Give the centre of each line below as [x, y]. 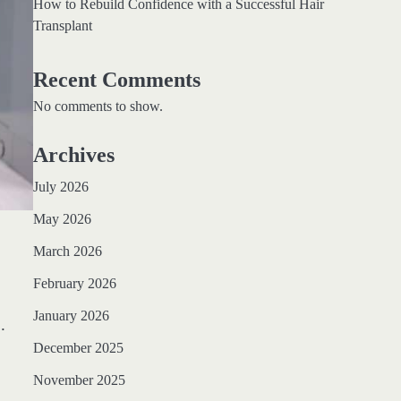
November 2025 [79, 380]
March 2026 [67, 252]
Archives [73, 155]
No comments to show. [98, 106]
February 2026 [74, 284]
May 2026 [62, 219]
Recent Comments [116, 80]
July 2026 [60, 187]
